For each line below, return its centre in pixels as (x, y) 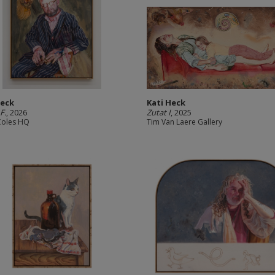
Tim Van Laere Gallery (184, 122)
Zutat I (159, 112)
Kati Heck (166, 103)
